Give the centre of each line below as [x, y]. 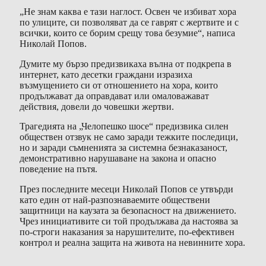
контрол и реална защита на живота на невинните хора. [132, 243]
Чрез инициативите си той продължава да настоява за [129, 221]
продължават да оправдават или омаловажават [114, 96]
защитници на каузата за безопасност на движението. [128, 211]
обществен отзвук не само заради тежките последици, [129, 137]
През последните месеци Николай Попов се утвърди [126, 189]
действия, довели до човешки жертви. [97, 106]
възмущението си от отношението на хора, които [119, 85]
